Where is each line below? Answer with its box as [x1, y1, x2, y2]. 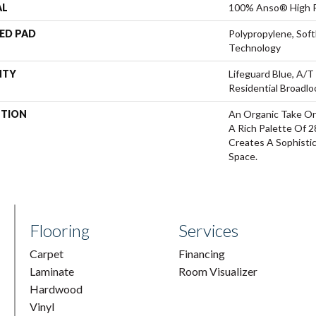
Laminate [30, 265, 75, 278]
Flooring [30, 220, 90, 241]
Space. [229, 150, 257, 162]
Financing [178, 247, 225, 260]
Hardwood [30, 282, 83, 296]
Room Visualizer [178, 265, 257, 278]
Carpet [30, 247, 64, 260]
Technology [229, 42, 281, 54]
